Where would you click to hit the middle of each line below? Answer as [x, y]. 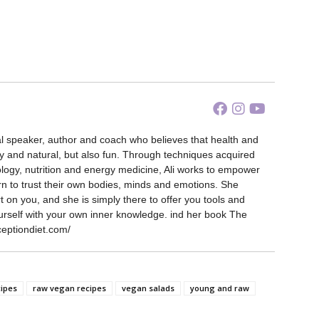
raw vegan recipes [69, 288]
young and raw [220, 288]
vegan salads [148, 288]
